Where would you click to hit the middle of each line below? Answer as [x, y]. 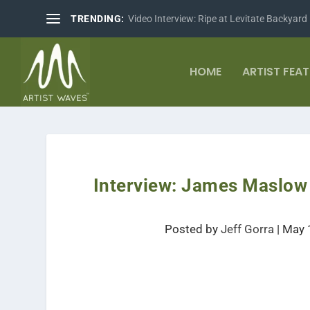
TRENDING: [98, 18]
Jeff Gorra [248, 229]
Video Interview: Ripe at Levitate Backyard [217, 19]
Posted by [193, 229]
